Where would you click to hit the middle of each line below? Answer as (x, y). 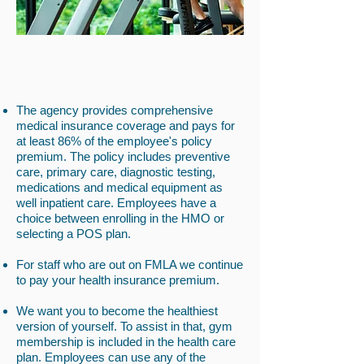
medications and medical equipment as (119, 187)
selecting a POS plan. (74, 234)
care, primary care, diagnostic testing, (116, 172)
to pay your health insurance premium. (118, 280)
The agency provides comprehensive (115, 110)
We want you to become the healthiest (117, 311)
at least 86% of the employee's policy (114, 141)
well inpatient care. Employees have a (116, 203)
